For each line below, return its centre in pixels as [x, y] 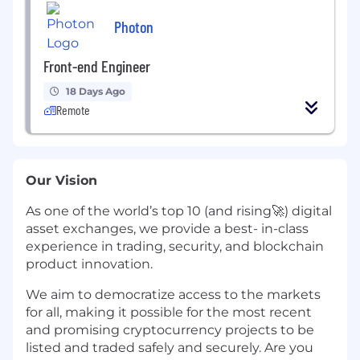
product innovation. [91, 264]
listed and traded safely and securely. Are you [170, 348]
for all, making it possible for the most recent [169, 313]
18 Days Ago [96, 92]
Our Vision [63, 181]
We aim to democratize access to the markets [173, 295]
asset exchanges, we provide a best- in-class [167, 229]
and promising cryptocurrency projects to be [170, 330]
